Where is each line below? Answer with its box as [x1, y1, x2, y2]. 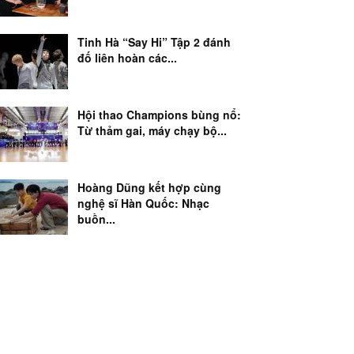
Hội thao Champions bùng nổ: [77, 107, 241, 122]
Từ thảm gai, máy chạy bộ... [77, 122, 227, 138]
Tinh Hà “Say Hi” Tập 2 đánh [77, 34, 231, 50]
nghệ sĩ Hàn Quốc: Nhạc [77, 195, 209, 211]
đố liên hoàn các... [77, 50, 177, 66]
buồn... [77, 211, 115, 227]
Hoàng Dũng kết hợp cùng [77, 179, 221, 195]
